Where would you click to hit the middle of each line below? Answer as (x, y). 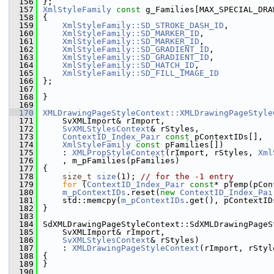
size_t (77, 176)
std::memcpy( (82, 200)
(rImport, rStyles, (212, 153)
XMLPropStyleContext (119, 153)
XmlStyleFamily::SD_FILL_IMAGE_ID (141, 73)
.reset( (143, 192)
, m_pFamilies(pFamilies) (111, 161)
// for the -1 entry (187, 176)
